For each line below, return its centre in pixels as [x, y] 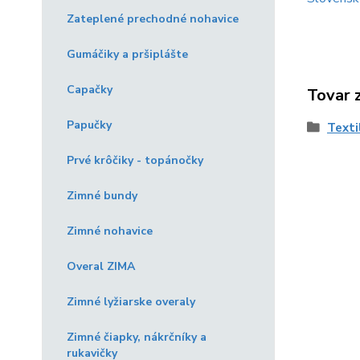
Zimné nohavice [110, 231]
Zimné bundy [102, 196]
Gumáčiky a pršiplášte [127, 54]
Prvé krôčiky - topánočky [135, 160]
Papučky [89, 125]
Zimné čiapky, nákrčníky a [137, 337]
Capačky [90, 90]
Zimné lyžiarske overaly [131, 302]
